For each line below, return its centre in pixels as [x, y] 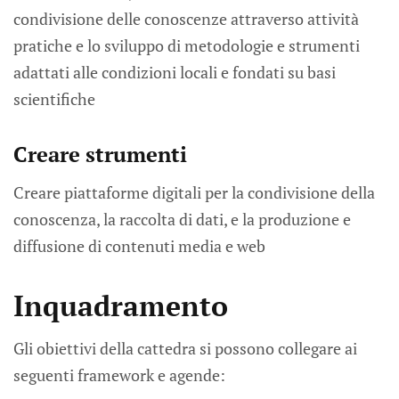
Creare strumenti [100, 155]
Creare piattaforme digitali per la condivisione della [194, 193]
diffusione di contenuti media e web [139, 246]
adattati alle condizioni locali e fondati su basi [175, 73]
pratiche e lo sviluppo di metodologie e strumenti [187, 46]
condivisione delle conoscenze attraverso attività [186, 19]
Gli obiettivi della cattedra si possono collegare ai [185, 349]
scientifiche [54, 99]
